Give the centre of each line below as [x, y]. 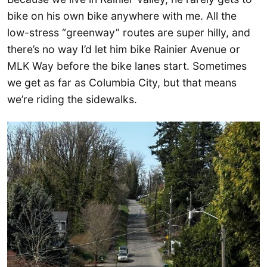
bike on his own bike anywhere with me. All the [122, 16]
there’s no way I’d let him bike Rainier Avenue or [124, 49]
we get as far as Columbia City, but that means [122, 83]
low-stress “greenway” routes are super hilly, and [129, 33]
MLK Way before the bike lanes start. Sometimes [127, 66]
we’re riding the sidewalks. [74, 100]
